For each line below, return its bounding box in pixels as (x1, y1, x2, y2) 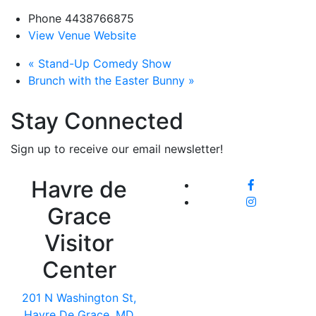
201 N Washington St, (22, 291, 136, 305)
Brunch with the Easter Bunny (28, 73, 188, 88)
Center (42, 256, 116, 284)
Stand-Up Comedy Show (35, 56, 171, 71)
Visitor (44, 229, 114, 257)
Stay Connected (11, 107, 183, 135)
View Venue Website (28, 28, 136, 43)
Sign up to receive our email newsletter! (11, 142, 223, 157)
